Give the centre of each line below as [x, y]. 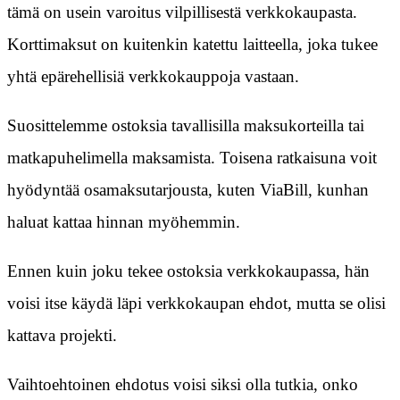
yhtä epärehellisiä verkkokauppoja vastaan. [153, 77]
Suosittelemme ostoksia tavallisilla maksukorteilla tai [186, 126]
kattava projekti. [62, 336]
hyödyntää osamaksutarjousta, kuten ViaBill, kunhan [188, 190]
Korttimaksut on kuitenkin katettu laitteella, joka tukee [192, 45]
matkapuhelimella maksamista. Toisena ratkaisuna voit [192, 158]
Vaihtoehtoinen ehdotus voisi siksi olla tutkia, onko [183, 385]
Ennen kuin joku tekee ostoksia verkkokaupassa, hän [188, 271]
